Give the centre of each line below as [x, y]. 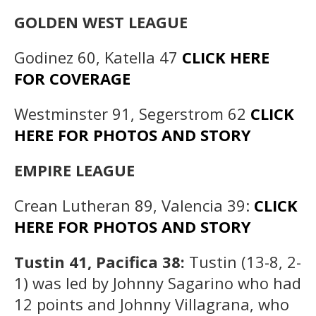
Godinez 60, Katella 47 [98, 57]
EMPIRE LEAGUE [74, 170]
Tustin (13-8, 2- [245, 261]
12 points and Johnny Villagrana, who [152, 304]
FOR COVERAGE [72, 78]
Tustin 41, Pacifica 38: [102, 261]
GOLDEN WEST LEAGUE [101, 22]
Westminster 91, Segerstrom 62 [132, 113]
